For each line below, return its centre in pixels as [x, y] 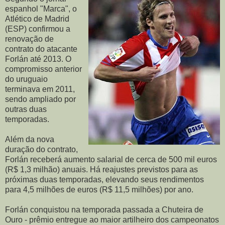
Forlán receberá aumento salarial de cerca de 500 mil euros [111, 159]
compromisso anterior [43, 69]
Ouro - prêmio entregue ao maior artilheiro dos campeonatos [112, 219]
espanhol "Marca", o [41, 9]
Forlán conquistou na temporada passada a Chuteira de [104, 209]
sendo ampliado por [40, 99]
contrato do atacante [41, 49]
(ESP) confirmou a [38, 29]
